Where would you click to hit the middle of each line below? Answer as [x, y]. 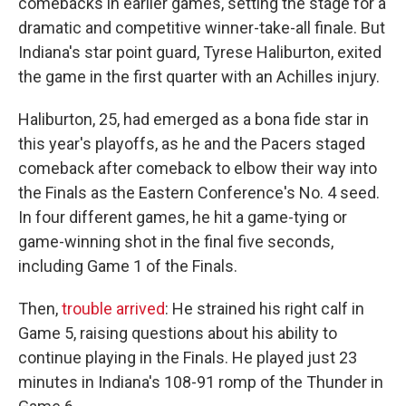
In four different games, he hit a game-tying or [183, 217]
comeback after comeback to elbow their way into [198, 168]
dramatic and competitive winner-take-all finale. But [202, 28]
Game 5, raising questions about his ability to [178, 333]
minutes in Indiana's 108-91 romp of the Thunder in [201, 382]
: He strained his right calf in [265, 309]
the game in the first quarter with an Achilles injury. [199, 77]
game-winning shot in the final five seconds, [176, 242]
